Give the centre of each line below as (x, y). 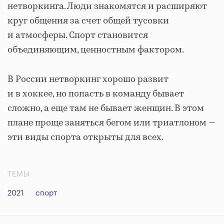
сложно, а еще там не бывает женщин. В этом (106, 109)
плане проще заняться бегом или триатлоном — (111, 123)
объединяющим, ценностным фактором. (96, 50)
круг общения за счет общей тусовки (88, 21)
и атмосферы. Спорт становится (78, 36)
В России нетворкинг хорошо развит (88, 80)
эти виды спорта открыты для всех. (85, 138)
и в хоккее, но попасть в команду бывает (96, 94)
